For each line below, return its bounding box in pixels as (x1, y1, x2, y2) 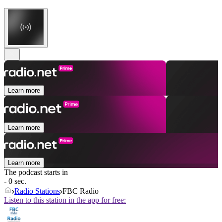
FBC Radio (62, 187, 99, 196)
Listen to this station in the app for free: (4, 196, 126, 205)
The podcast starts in (4, 168, 68, 177)
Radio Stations (14, 187, 60, 196)
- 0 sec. (4, 177, 26, 186)
